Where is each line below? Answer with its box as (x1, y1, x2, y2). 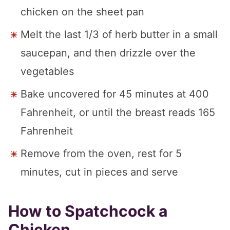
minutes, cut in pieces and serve (21, 165, 178, 178)
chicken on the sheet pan (21, 5, 144, 18)
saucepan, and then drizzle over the (21, 46, 196, 59)
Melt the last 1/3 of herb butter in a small (21, 28, 218, 41)
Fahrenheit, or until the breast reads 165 (21, 106, 215, 119)
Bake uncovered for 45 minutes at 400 (21, 87, 209, 100)
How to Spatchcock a (8, 201, 167, 220)
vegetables (21, 65, 74, 78)
